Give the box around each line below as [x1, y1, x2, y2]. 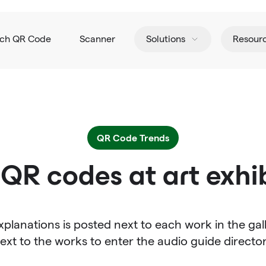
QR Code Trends [97, 132, 169, 143]
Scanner [79, 34, 115, 44]
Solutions [145, 34, 185, 44]
